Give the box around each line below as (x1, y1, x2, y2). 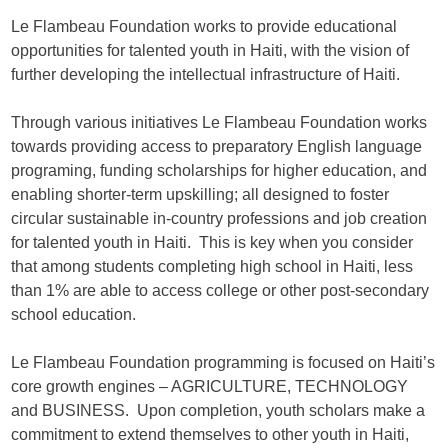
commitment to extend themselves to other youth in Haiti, (11, 426, 409, 444)
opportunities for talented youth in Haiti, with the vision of (11, 42, 409, 60)
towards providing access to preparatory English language (11, 138, 422, 156)
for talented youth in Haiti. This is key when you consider (11, 234, 413, 252)
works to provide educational (194, 18, 397, 36)
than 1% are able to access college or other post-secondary (11, 282, 429, 300)
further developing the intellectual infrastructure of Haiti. (11, 66, 400, 84)
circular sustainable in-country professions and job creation (11, 210, 427, 228)
